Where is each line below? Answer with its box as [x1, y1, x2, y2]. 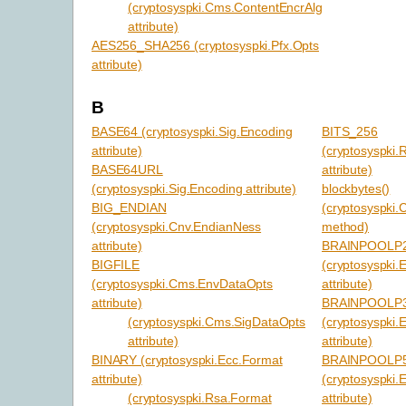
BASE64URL [92, 161, 163, 177]
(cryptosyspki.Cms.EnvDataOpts [92, 275, 273, 291]
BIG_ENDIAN [92, 199, 167, 215]
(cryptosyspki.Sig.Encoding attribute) [92, 180, 296, 196]
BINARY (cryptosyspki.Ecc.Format [92, 352, 283, 367]
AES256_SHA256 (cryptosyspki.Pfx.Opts [92, 37, 319, 53]
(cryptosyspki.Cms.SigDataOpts [128, 314, 305, 329]
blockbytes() [322, 180, 391, 196]
